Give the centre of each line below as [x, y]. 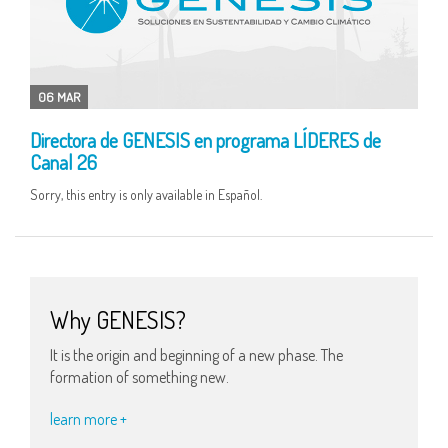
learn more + [88, 418]
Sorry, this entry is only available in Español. [146, 194]
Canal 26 [63, 162]
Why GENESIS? [118, 320]
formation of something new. [139, 376]
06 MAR [59, 97]
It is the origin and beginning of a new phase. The [196, 354]
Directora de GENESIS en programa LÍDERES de [205, 140]
